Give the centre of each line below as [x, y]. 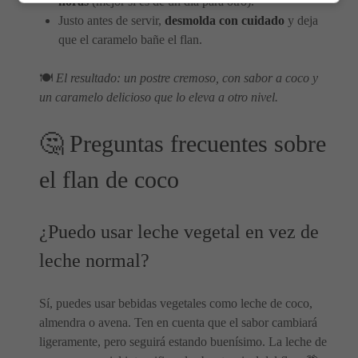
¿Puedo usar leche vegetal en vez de [179, 232]
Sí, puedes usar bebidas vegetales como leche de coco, [176, 303]
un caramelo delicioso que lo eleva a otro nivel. [159, 97]
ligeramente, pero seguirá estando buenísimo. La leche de [183, 342]
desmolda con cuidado [225, 20]
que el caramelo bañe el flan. [130, 40]
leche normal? [94, 261]
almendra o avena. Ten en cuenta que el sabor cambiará [178, 322]
